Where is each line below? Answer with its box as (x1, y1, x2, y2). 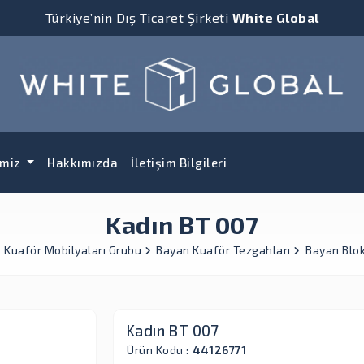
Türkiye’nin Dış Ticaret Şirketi (45, 10, 232, 25)
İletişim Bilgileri (131, 154, 227, 170)
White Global (232, 10, 319, 25)
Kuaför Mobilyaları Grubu (4, 242, 145, 257)
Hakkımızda (47, 154, 119, 170)
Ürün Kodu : (127, 342, 189, 357)
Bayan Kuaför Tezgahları (156, 242, 294, 257)
